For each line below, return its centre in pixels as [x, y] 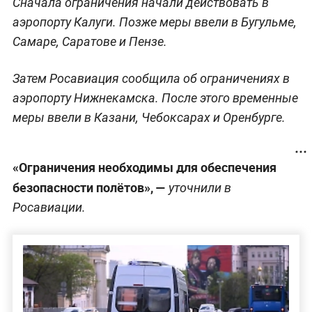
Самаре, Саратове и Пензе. [89, 41]
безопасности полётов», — [89, 187]
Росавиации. [49, 207]
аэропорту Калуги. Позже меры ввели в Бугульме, [154, 22]
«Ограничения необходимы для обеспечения [144, 167]
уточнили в [198, 187]
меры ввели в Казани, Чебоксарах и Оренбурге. [149, 117]
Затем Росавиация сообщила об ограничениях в [151, 78]
